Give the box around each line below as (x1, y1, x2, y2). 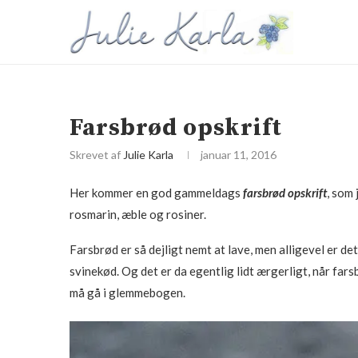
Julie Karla (123, 148, 173, 161)
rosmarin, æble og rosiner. (70, 207, 206, 221)
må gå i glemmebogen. (70, 285, 185, 300)
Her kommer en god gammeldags (70, 185, 243, 200)
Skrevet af (70, 148, 123, 161)
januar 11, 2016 (201, 148, 276, 161)
